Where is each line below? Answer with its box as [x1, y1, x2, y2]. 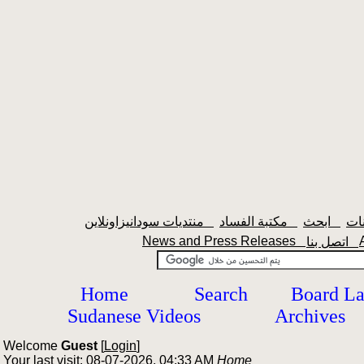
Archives [275, 305, 345, 327]
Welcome [3, 339, 61, 353]
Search [194, 284, 248, 305]
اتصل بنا [349, 235, 358, 249]
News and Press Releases [142, 234, 305, 248]
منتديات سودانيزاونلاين [204, 214, 214, 228]
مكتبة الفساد [288, 214, 297, 228]
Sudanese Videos [67, 305, 201, 327]
